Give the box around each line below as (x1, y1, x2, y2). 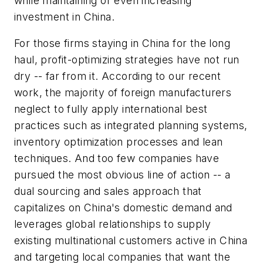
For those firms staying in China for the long (14, 37, 230, 50)
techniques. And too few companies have (14, 152, 220, 165)
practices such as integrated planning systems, (14, 119, 248, 132)
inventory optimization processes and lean (14, 136, 223, 149)
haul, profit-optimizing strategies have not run (14, 53, 240, 66)
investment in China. (14, 10, 114, 23)
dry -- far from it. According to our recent (14, 70, 221, 83)
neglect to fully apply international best (14, 103, 208, 116)
